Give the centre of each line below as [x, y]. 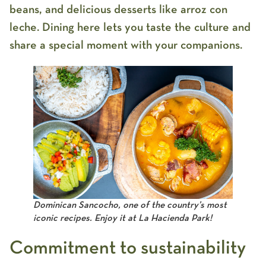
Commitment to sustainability [128, 248]
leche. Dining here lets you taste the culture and [130, 27]
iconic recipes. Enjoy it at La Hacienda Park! [123, 218]
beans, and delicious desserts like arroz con [118, 9]
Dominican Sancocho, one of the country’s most [130, 205]
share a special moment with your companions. [126, 45]
